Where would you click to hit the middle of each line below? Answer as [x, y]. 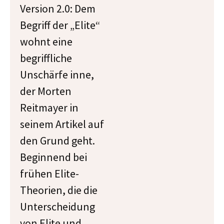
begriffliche [46, 58]
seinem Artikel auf [62, 124]
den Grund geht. [57, 140]
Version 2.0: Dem [58, 8]
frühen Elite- [49, 173]
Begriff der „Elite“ [60, 25]
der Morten [46, 91]
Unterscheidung [57, 206]
